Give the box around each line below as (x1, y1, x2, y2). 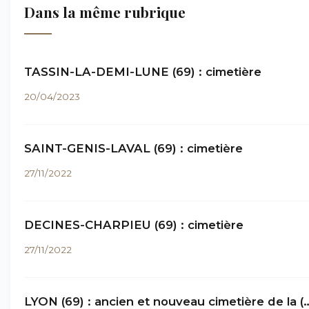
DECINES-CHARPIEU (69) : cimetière (24, 218, 243, 232)
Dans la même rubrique (24, 2, 186, 21)
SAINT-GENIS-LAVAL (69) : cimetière (24, 141, 243, 155)
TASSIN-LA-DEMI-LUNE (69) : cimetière (24, 65, 261, 79)
